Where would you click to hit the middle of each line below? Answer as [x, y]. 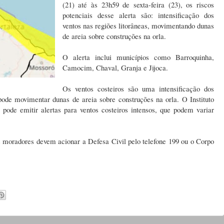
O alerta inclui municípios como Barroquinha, [138, 57]
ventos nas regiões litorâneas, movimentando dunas [138, 26]
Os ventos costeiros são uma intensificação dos [138, 89]
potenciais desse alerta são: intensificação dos [138, 15]
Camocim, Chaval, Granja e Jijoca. [115, 68]
